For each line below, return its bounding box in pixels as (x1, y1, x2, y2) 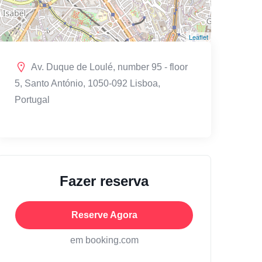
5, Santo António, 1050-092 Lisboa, (15, 78, 160, 88)
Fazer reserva (60, 173, 149, 189)
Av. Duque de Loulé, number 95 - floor (31, 61, 188, 72)
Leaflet (189, 32, 208, 42)
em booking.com (70, 235, 139, 245)
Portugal (15, 94, 50, 105)
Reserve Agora (71, 209, 137, 220)
